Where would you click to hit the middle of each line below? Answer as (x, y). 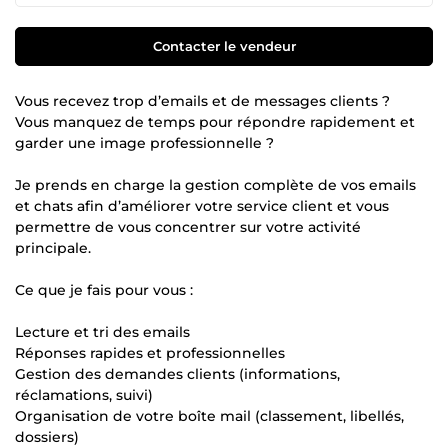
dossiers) (47, 436)
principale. (53, 247)
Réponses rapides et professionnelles (150, 352)
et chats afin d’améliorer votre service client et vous (202, 205)
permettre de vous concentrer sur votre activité (188, 226)
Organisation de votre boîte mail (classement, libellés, (209, 415)
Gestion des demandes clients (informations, (177, 373)
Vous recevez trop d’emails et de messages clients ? (202, 100)
